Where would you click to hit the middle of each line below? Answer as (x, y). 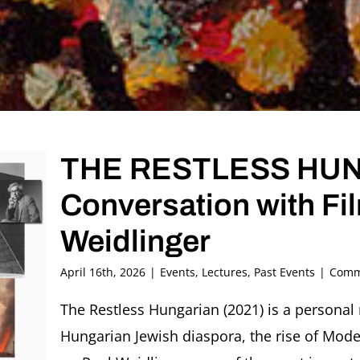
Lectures (225, 272)
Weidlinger (135, 242)
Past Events (284, 272)
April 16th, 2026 (103, 272)
